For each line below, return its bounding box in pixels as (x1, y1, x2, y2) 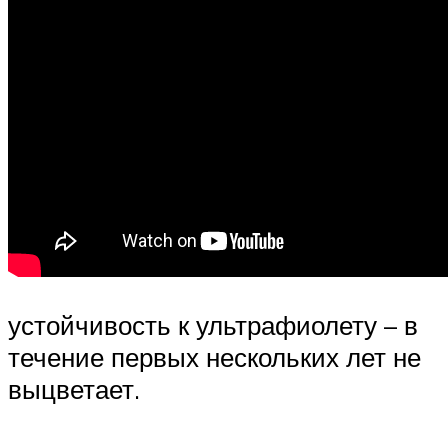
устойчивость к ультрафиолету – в (8, 308, 418, 341)
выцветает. (8, 372, 140, 405)
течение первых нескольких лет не (8, 340, 421, 373)
